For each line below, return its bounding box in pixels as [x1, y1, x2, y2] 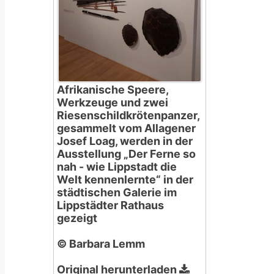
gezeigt [57, 211, 97, 224]
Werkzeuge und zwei [57, 95, 168, 109]
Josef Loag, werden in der [57, 134, 193, 147]
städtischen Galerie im [57, 185, 177, 199]
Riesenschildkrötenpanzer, [57, 108, 200, 122]
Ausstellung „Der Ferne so [57, 147, 196, 160]
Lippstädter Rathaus [57, 198, 164, 212]
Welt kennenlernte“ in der [57, 172, 193, 186]
